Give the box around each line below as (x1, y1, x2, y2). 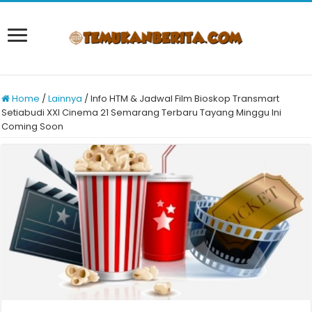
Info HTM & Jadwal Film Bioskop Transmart (91, 92, 280, 105)
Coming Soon (1, 120, 64, 133)
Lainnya (48, 92, 83, 105)
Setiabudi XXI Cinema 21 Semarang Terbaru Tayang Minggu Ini (1, 106, 282, 119)
